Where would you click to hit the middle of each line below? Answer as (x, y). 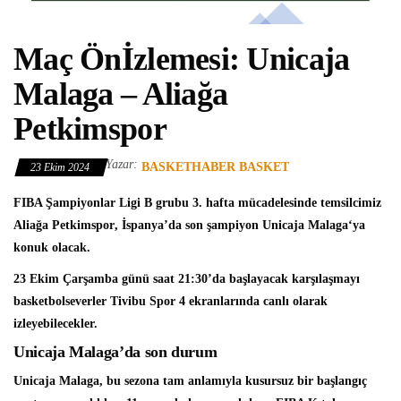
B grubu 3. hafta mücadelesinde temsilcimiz (263, 203)
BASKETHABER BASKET (215, 167)
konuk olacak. (52, 248)
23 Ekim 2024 (61, 168)
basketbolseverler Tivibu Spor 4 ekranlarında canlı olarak (171, 302)
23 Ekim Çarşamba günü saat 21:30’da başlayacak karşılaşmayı (187, 279)
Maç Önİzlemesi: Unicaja (182, 60)
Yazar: (122, 165)
